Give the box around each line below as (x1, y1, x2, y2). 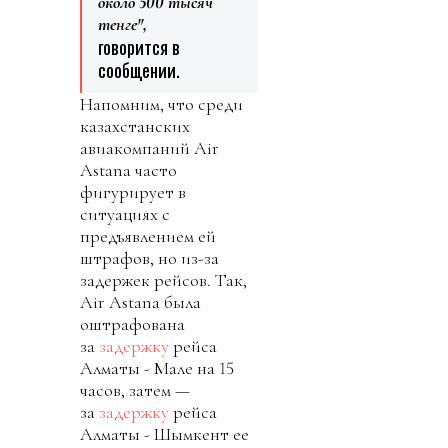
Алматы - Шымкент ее (80, 422, 249, 445)
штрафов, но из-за (80, 246, 219, 269)
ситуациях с (80, 202, 170, 225)
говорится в (98, 32, 180, 60)
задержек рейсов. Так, (80, 268, 247, 291)
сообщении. (98, 55, 180, 83)
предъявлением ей (80, 224, 216, 247)
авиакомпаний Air (80, 136, 219, 159)
